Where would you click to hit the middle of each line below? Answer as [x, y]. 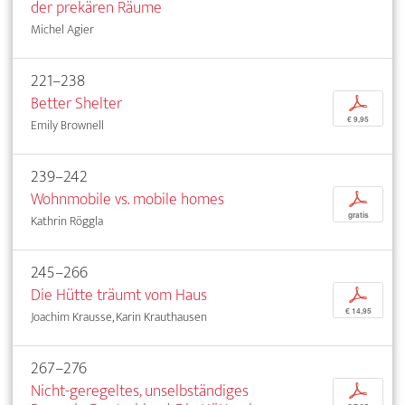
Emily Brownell [67, 126]
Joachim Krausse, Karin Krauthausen [119, 317]
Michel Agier [62, 30]
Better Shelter [76, 104]
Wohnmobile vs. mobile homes [127, 200]
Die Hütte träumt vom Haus [119, 296]
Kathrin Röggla [67, 221]
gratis [358, 216]
